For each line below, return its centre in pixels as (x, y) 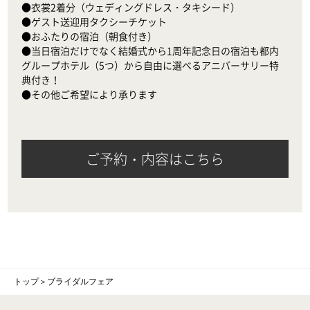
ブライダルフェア (80, 281)
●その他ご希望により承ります (90, 94)
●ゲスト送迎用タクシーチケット (94, 21)
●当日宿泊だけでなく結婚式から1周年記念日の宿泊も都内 (151, 50)
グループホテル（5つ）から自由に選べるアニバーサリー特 (151, 65)
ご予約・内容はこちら (155, 158)
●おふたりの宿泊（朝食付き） (90, 36)
